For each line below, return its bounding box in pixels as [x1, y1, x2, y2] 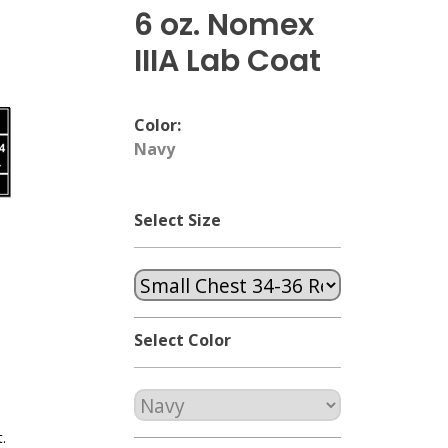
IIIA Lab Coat [134, 40, 322, 82]
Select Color [134, 329, 232, 351]
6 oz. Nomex [134, 4, 315, 46]
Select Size [134, 209, 222, 231]
